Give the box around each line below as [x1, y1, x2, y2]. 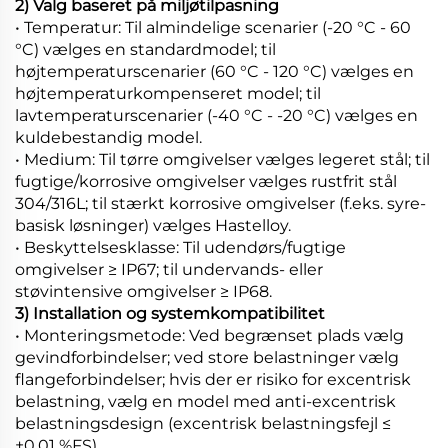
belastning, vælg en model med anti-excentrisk [15, 391, 396, 411]
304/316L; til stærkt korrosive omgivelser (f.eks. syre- [15, 193, 426, 213]
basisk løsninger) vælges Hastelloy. [15, 215, 291, 235]
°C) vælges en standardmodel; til [15, 39, 276, 59]
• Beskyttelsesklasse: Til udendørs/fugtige [15, 237, 346, 257]
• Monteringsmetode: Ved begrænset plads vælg [15, 325, 404, 345]
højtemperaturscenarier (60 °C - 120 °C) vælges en [15, 61, 414, 81]
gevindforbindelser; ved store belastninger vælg [15, 347, 399, 367]
